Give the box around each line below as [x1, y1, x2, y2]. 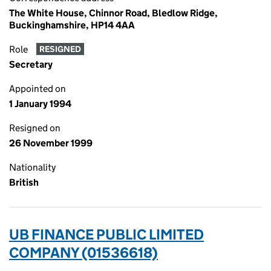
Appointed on [9, 83, 66, 94]
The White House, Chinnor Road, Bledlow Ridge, [9, 7, 218, 19]
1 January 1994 [9, 98, 71, 109]
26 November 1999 [9, 137, 93, 149]
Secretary [9, 59, 53, 70]
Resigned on [9, 122, 60, 134]
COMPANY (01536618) [9, 244, 158, 261]
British [9, 177, 39, 188]
